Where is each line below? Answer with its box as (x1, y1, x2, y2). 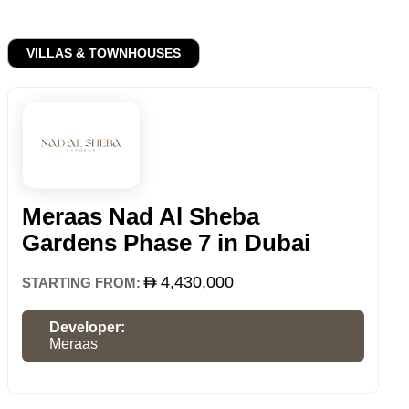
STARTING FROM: (22, 275, 141, 291)
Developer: (49, 320, 125, 336)
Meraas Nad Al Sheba (22, 204, 259, 230)
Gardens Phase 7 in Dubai (22, 230, 310, 257)
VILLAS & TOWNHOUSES (26, 47, 181, 60)
